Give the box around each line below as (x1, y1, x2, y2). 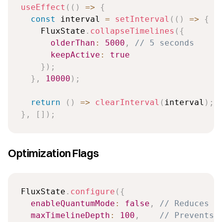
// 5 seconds (134, 38, 194, 48)
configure (70, 186, 115, 196)
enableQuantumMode (30, 198, 115, 208)
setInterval (114, 14, 169, 24)
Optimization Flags (8, 146, 99, 160)
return (30, 97, 60, 107)
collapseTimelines (90, 26, 174, 36)
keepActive (50, 50, 100, 59)
